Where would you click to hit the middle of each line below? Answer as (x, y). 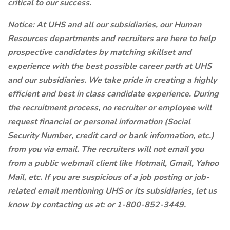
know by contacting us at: (57, 205)
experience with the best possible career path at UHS (110, 66)
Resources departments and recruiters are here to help (112, 39)
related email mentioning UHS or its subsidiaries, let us (112, 191)
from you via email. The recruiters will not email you (106, 149)
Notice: (22, 25)
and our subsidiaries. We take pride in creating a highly (112, 80)
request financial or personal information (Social (99, 122)
